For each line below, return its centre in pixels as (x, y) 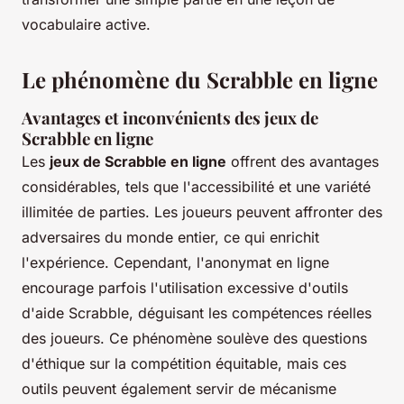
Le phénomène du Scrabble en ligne (200, 79)
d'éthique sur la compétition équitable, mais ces (184, 363)
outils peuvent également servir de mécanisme (179, 388)
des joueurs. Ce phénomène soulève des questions (194, 338)
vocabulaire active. (86, 24)
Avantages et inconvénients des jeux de (170, 117)
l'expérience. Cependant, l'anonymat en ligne (175, 262)
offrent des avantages (303, 161)
